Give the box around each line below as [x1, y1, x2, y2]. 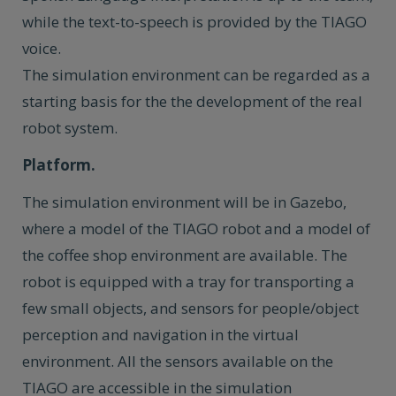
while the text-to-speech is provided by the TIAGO [22, 11, 367, 32]
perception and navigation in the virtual [22, 324, 299, 345]
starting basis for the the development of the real [22, 91, 362, 111]
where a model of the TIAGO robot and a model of [22, 218, 370, 239]
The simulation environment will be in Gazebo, [22, 192, 346, 212]
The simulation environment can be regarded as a [22, 65, 370, 85]
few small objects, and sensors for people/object [22, 298, 359, 318]
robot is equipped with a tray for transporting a [22, 271, 354, 292]
